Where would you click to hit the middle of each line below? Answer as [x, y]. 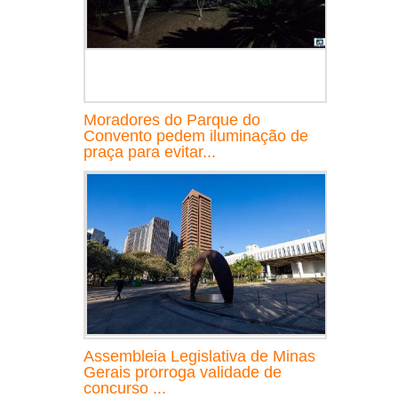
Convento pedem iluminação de [196, 135]
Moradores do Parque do [172, 119]
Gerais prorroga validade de [183, 372]
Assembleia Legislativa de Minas [199, 356]
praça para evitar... [150, 151]
